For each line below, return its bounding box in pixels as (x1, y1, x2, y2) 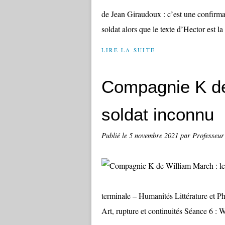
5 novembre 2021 (129, 131, 180, 140)
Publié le (101, 131, 129, 140)
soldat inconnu (101, 104, 214, 124)
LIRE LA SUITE (101, 46, 156, 54)
